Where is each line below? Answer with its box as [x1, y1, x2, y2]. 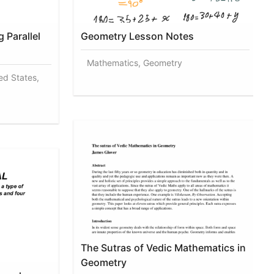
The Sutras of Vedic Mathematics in [81, 241, 246, 254]
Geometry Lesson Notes [81, 29, 194, 42]
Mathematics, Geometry [87, 57, 183, 68]
